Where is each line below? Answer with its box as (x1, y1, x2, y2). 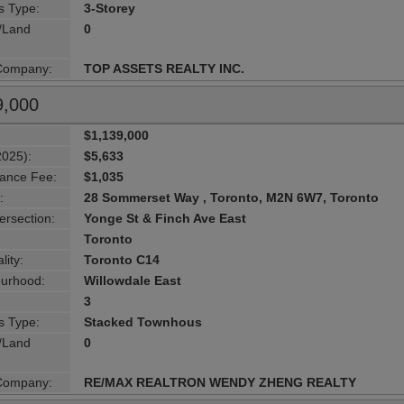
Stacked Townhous (84, 314, 203, 329)
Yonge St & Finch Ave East (84, 210, 247, 225)
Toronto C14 (84, 252, 161, 267)
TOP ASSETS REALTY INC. (84, 60, 245, 76)
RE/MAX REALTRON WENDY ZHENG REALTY (84, 374, 357, 390)
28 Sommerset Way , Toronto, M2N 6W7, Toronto (84, 189, 380, 205)
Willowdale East (84, 272, 182, 288)
